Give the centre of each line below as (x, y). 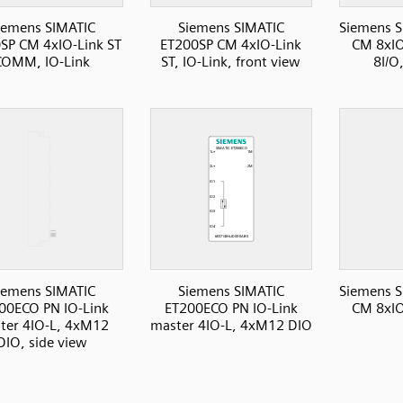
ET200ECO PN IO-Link (231, 308)
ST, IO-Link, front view (231, 62)
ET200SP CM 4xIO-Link (231, 45)
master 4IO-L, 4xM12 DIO (231, 325)
